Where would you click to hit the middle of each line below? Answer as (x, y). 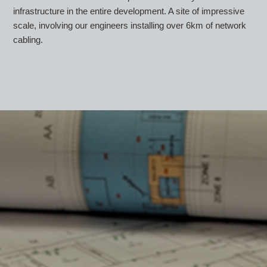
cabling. (28, 39)
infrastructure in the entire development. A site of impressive (129, 11)
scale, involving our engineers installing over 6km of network (130, 25)
